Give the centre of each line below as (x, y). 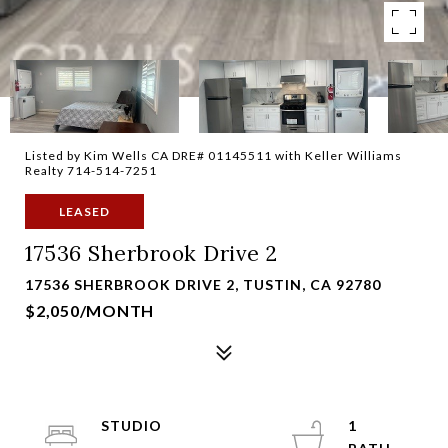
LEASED (84, 211)
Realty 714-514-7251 (91, 170)
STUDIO (131, 425)
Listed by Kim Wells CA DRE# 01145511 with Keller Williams (213, 155)
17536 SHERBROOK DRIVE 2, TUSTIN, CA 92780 (203, 284)
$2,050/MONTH (89, 310)
